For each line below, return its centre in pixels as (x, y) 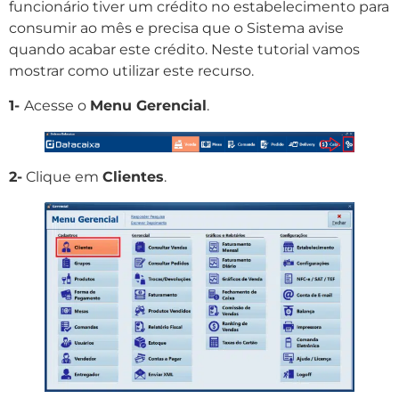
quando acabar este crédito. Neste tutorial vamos (184, 50)
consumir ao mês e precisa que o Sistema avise (176, 28)
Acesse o (57, 105)
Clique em (62, 176)
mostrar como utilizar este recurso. (131, 71)
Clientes (133, 176)
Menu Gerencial (148, 105)
